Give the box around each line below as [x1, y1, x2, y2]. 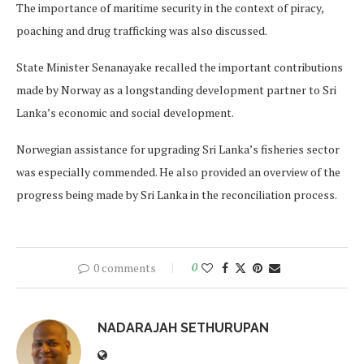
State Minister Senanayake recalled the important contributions [16, 59, 343, 75]
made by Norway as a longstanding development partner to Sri [16, 82, 336, 97]
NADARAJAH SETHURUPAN [97, 320, 269, 336]
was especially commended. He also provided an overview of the [16, 164, 340, 180]
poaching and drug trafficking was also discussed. [16, 23, 267, 38]
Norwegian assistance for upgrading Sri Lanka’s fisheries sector [16, 141, 340, 157]
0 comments [93, 260, 156, 275]
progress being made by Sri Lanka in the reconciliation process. [16, 187, 337, 202]
